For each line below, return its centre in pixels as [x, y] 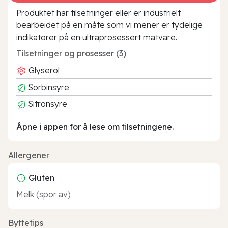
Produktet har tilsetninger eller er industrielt [98, 12]
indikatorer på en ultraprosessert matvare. [97, 37]
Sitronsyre [47, 104]
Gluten [41, 177]
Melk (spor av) [44, 194]
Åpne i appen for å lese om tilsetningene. [95, 126]
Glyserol [43, 70]
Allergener [29, 155]
